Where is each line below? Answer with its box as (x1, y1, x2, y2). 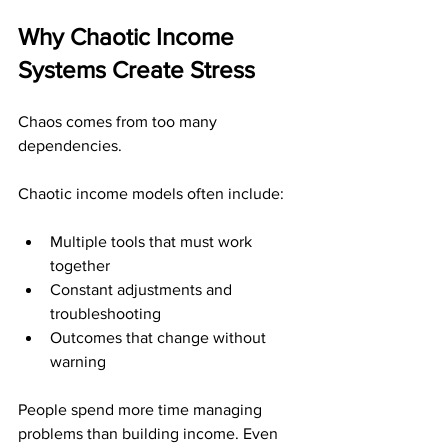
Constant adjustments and (50, 281, 236, 298)
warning (50, 353, 106, 370)
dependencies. (18, 137, 122, 154)
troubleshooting (50, 305, 161, 322)
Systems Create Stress (18, 56, 255, 83)
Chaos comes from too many (18, 113, 221, 130)
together (50, 257, 110, 274)
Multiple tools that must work (50, 233, 256, 250)
